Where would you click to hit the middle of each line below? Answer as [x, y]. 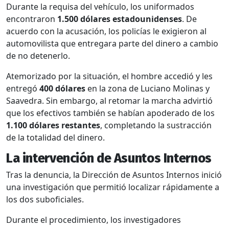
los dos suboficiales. [45, 199]
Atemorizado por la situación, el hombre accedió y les [109, 76]
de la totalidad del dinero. [55, 137]
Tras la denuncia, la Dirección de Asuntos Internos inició [114, 175]
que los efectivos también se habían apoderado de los [110, 113]
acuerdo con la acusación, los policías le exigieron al [106, 31]
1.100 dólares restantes [53, 125]
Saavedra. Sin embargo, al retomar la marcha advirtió [109, 100]
